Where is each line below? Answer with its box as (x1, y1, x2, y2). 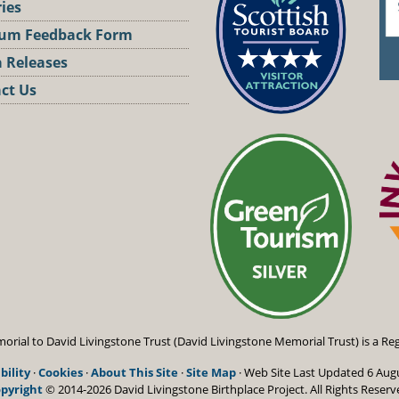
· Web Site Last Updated (235, 363, 367, 380)
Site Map (185, 363, 236, 380)
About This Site (90, 363, 178, 380)
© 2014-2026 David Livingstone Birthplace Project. (43, 380, 310, 397)
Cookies (37, 363, 83, 380)
